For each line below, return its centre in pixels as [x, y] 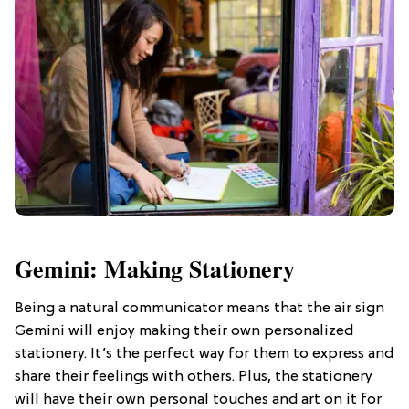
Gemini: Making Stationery [155, 269]
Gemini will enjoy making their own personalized [184, 332]
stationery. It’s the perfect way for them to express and [204, 355]
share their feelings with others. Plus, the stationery [194, 378]
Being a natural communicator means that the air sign [199, 309]
